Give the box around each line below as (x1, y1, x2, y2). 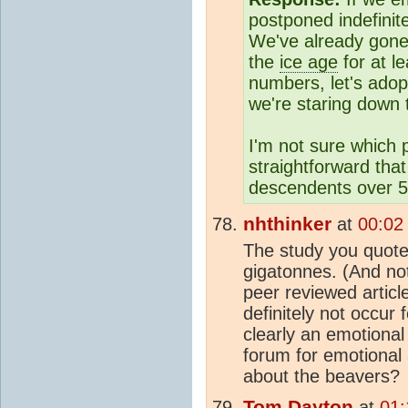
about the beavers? (243, 365, 400, 386)
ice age (280, 51, 338, 72)
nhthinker (243, 212, 331, 235)
